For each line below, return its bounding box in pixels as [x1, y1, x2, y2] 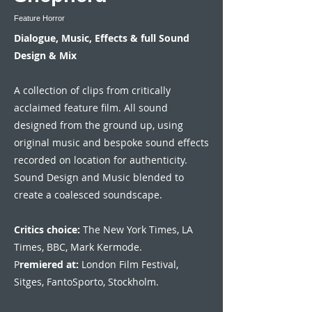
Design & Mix [14, 49, 77, 62]
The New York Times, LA [80, 223, 193, 236]
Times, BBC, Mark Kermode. [14, 240, 142, 253]
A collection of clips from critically [14, 84, 171, 97]
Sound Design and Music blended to [14, 171, 184, 184]
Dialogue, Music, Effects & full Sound [14, 31, 189, 45]
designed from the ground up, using [14, 118, 183, 132]
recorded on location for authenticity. [14, 153, 187, 166]
